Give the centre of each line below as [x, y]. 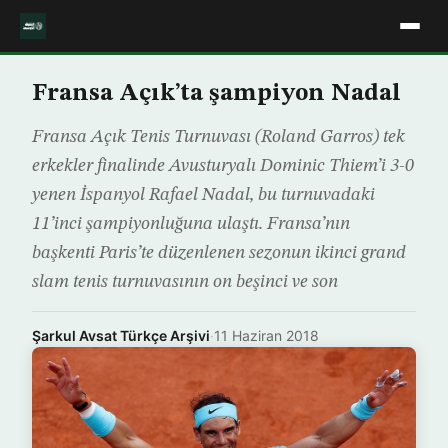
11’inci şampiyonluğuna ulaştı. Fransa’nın [191, 224]
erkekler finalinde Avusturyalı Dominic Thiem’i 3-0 [223, 166]
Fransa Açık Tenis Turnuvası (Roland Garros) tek [218, 137]
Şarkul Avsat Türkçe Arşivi [121, 335]
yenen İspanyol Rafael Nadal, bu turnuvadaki [203, 195]
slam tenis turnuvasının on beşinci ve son [185, 282]
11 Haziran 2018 [266, 335]
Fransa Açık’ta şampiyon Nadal [216, 94]
